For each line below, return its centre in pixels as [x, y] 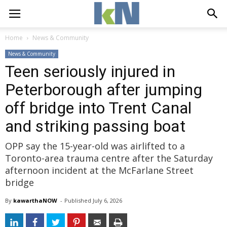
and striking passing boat [96, 126]
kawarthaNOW [35, 200]
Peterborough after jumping [104, 90]
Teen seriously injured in [90, 71]
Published [79, 200]
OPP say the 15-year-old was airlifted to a [95, 146]
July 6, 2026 [107, 200]
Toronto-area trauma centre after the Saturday [109, 158]
